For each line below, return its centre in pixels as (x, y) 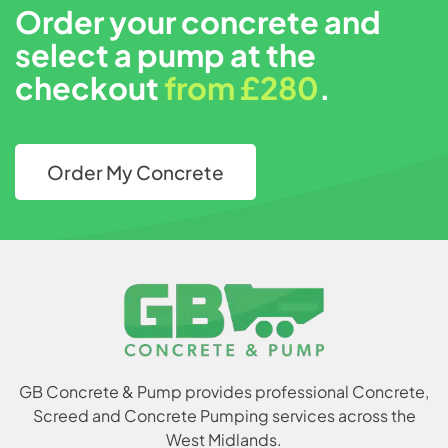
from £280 (241, 87)
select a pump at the (165, 54)
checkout (89, 87)
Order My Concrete (135, 171)
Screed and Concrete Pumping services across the (224, 415)
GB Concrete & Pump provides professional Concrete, (224, 391)
